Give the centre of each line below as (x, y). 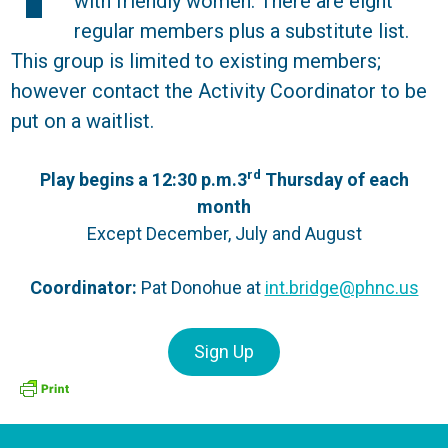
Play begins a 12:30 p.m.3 (143, 179)
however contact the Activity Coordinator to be (219, 91)
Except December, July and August (224, 233)
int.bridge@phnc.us (341, 287)
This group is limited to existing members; (196, 61)
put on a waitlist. (83, 121)
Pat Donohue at (202, 287)
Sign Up (224, 351)
